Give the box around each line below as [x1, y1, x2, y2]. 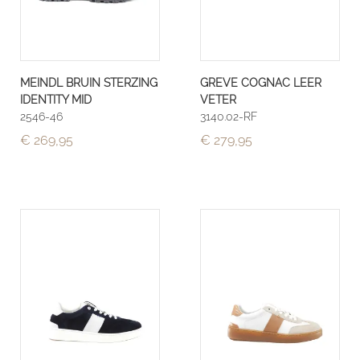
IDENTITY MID [20, 92, 92, 107]
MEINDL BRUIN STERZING [20, 76, 157, 90]
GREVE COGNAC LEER [200, 76, 321, 90]
